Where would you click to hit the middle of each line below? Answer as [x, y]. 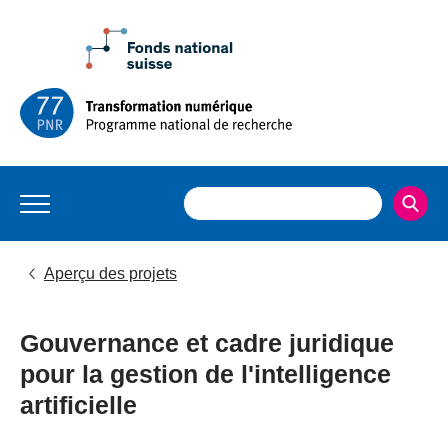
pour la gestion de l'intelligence [205, 374]
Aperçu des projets [110, 273]
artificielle [78, 405]
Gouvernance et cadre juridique [207, 343]
